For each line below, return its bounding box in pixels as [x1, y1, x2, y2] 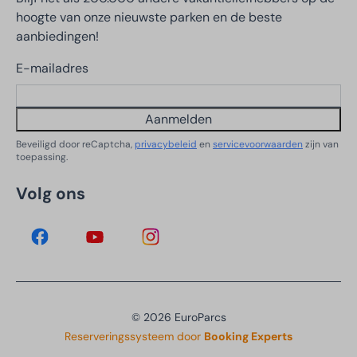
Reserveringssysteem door [65, 328, 204, 343]
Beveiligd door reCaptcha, [16, 137, 135, 151]
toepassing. [16, 150, 68, 163]
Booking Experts [204, 328, 292, 343]
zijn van [303, 137, 339, 151]
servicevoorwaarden [213, 137, 303, 151]
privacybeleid [135, 137, 197, 151]
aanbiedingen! [16, 27, 99, 45]
